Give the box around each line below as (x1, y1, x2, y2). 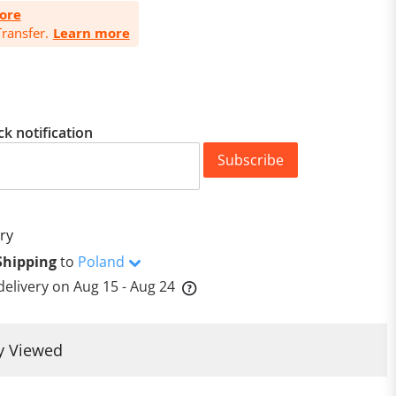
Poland (77, 251, 125, 271)
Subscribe (217, 149, 285, 170)
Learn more (52, 23, 130, 42)
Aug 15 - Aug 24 (72, 276, 175, 296)
